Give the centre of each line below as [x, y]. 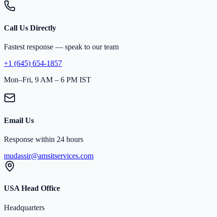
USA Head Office [32, 188]
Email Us [19, 120]
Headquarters [24, 207]
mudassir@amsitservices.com [49, 156]
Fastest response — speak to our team [61, 47]
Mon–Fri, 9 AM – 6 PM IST [47, 80]
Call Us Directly [30, 28]
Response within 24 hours [44, 139]
